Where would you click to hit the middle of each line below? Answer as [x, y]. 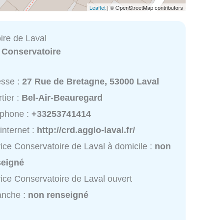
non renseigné [58, 195]
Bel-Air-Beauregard [62, 98]
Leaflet [97, 7]
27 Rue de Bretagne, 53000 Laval [91, 82]
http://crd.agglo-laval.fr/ [86, 130]
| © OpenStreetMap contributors [144, 7]
